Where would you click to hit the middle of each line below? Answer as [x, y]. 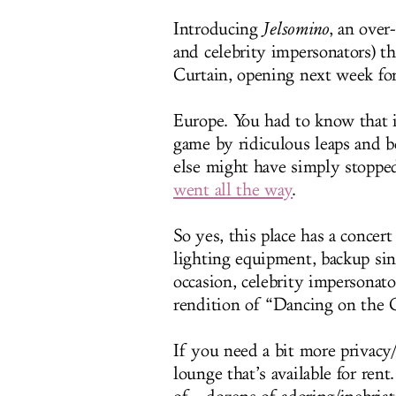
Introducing [218, 29]
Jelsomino [296, 29]
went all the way [233, 190]
